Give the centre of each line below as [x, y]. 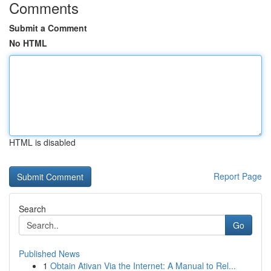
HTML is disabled [42, 142]
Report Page [238, 176]
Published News [49, 253]
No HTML [28, 43]
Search [32, 209]
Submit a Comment [48, 28]
